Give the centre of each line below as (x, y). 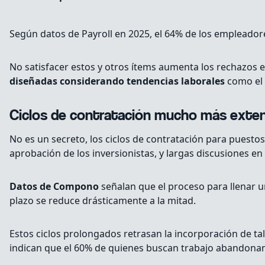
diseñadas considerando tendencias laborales (117, 81)
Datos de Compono (54, 187)
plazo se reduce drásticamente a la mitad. (103, 201)
